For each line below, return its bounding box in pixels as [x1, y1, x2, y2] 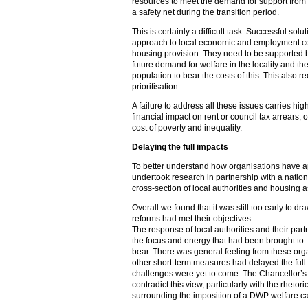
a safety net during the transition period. [132, 8, 279, 17]
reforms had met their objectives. [132, 214, 253, 223]
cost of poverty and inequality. [132, 123, 242, 133]
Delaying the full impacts [132, 142, 228, 152]
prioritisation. [132, 82, 180, 91]
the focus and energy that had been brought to [132, 236, 304, 245]
